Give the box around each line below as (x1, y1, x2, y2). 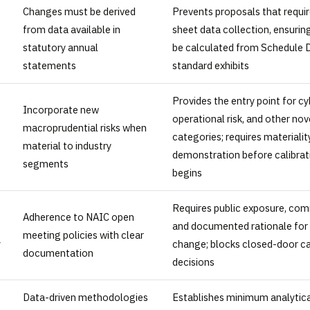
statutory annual (23, 41, 98, 55)
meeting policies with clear (23, 228, 144, 242)
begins (172, 166, 202, 180)
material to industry (23, 139, 111, 153)
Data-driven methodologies (23, 291, 148, 304)
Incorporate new (23, 103, 99, 117)
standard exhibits (172, 59, 249, 73)
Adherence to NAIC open (23, 210, 134, 224)
